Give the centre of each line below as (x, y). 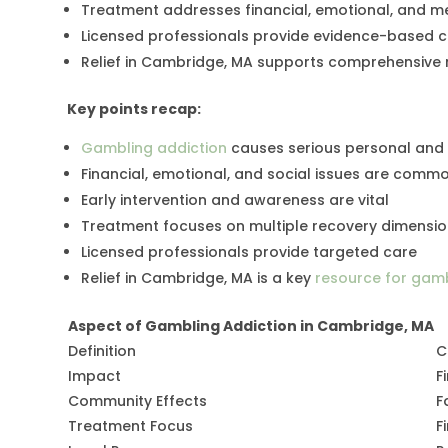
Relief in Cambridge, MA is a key (198, 278)
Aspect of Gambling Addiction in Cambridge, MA (251, 326)
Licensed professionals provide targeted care (249, 252)
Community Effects (138, 401)
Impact (95, 376)
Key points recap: (134, 109)
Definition (102, 351)
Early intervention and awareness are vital (235, 200)
